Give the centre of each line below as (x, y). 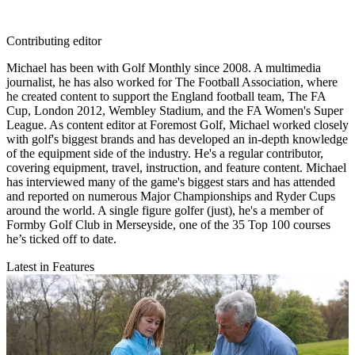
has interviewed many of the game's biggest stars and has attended (171, 181)
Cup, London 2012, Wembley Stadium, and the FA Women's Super (175, 110)
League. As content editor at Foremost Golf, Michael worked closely (177, 124)
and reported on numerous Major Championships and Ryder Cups (171, 196)
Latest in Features (50, 266)
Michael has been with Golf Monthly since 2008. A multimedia (164, 67)
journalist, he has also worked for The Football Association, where (172, 82)
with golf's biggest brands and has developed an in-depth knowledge (177, 139)
